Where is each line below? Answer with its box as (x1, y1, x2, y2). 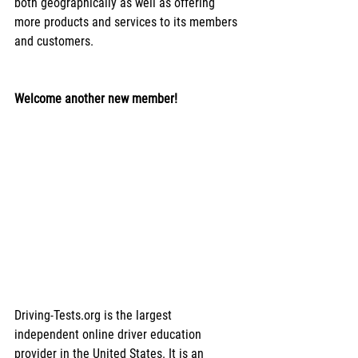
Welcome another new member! (14, 90, 177, 106)
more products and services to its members (14, 14, 241, 30)
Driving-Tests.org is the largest (14, 307, 175, 323)
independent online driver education (14, 326, 205, 342)
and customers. (14, 33, 93, 49)
